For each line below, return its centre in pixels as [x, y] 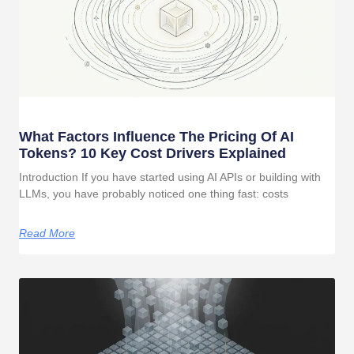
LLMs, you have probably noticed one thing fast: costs [154, 194]
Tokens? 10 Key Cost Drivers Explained [153, 153]
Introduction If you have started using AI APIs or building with [170, 177]
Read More [47, 233]
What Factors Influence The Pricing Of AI [156, 137]
